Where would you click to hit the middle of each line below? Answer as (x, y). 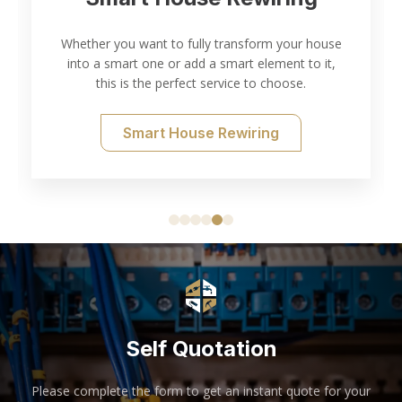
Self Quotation (201, 349)
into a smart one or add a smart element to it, (201, 63)
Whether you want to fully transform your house (201, 43)
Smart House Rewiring (201, 133)
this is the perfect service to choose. (201, 83)
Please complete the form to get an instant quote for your (201, 391)
